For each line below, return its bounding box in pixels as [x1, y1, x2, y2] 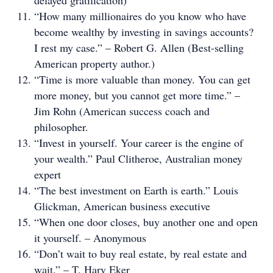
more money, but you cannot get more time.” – [34, 88, 240, 102]
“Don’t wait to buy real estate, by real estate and [34, 246, 247, 261]
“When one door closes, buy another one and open [34, 214, 258, 229]
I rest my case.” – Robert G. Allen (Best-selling [34, 40, 244, 55]
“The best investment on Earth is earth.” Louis [34, 183, 238, 197]
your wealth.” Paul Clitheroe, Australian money [34, 151, 243, 166]
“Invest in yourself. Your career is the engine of [34, 135, 243, 150]
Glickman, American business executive [34, 199, 210, 213]
